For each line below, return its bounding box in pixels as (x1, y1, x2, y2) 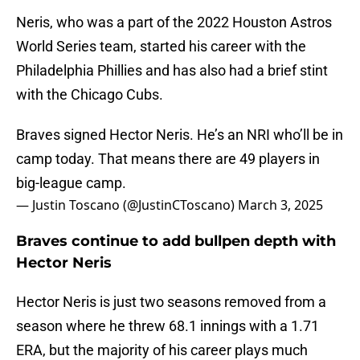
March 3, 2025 (238, 196, 323, 215)
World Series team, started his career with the (16, 38, 306, 55)
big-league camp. (16, 174, 126, 192)
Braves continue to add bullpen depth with (16, 232, 336, 251)
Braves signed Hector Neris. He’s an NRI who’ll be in (16, 126, 343, 144)
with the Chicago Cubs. (16, 86, 163, 104)
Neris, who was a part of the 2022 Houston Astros (16, 14, 332, 31)
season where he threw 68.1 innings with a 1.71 (16, 317, 319, 335)
